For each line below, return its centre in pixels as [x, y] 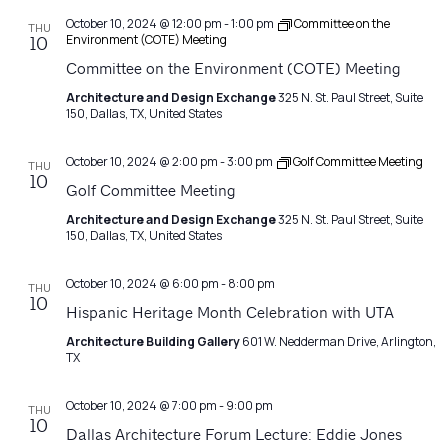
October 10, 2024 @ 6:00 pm [142, 284]
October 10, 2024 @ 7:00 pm [141, 406]
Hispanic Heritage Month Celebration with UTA [230, 314]
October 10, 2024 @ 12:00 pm [144, 24]
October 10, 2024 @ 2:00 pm [142, 162]
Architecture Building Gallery [154, 342]
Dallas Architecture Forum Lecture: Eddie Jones [234, 436]
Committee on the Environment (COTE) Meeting [233, 70]
